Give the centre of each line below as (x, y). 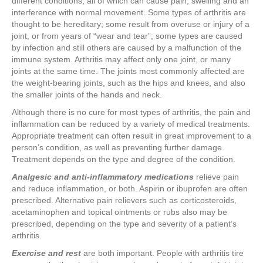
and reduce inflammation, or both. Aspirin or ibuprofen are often (130, 189)
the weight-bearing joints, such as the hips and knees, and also (129, 83)
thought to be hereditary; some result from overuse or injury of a (131, 24)
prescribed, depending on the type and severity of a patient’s (124, 224)
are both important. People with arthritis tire (163, 253)
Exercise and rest (48, 253)
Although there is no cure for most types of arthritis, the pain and (131, 112)
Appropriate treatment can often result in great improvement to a (131, 136)
